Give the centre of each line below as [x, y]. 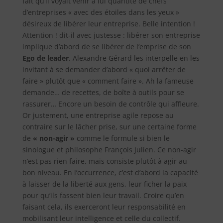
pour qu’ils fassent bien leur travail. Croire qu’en [103, 195]
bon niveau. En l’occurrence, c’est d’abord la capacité [110, 172]
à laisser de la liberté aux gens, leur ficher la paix [104, 184]
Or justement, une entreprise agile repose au [98, 115]
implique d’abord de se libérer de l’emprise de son [107, 47]
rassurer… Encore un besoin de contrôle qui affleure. [111, 104]
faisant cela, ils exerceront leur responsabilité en [104, 207]
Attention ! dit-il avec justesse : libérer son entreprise [111, 35]
